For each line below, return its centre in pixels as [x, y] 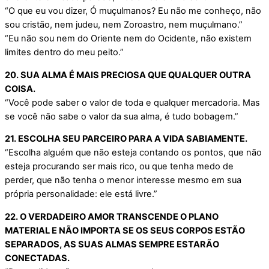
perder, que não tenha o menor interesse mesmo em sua [123, 180]
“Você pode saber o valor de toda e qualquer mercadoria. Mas [132, 102]
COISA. [20, 89]
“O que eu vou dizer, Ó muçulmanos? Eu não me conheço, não [133, 11]
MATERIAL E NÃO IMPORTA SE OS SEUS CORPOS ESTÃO [125, 230]
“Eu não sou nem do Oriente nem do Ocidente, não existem [128, 38]
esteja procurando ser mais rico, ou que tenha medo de [119, 167]
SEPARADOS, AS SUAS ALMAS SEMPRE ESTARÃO [112, 244]
